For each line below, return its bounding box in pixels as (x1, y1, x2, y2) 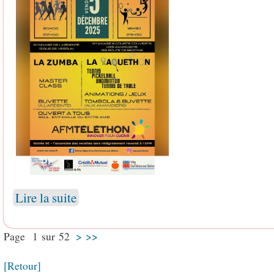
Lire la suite (15, 188, 76, 206)
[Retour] (3, 257, 41, 273)
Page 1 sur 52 (3, 228, 76, 243)
